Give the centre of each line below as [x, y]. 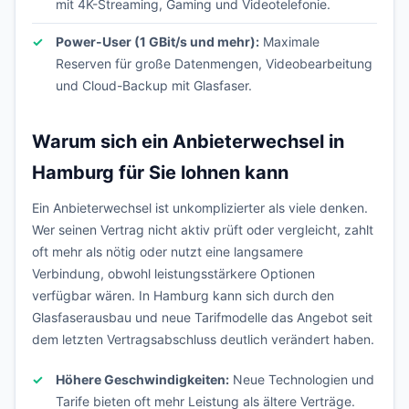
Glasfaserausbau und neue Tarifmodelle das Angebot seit [202, 317]
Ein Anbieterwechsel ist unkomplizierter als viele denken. [200, 208]
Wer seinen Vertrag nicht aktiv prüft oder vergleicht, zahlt [203, 230]
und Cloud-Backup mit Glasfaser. [154, 85]
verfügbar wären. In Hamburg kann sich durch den [183, 295]
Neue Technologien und [302, 379]
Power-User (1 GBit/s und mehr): [157, 42]
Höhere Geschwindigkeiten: [142, 379]
